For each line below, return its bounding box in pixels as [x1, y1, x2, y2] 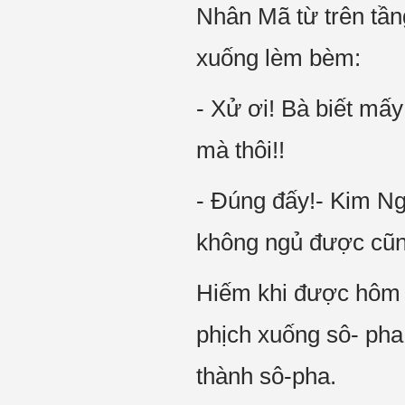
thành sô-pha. [196, 363, 336, 390]
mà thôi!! [196, 137, 285, 164]
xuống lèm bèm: [196, 44, 361, 71]
